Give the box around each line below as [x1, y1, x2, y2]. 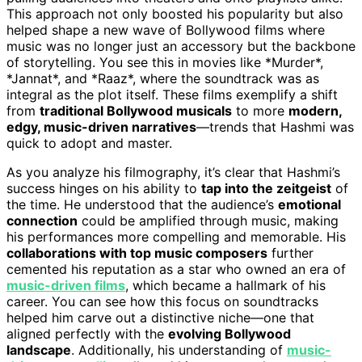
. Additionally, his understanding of [71, 341, 287, 358]
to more [232, 102, 288, 119]
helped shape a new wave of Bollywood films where [6, 21, 325, 38]
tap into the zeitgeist [201, 179, 331, 196]
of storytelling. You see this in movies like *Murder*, [6, 53, 323, 70]
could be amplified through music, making [78, 212, 339, 229]
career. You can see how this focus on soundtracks [6, 293, 318, 309]
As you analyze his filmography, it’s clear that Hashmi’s [6, 163, 340, 180]
